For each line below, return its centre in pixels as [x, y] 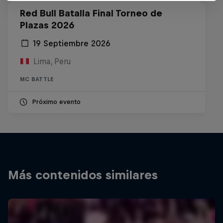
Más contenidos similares [83, 175]
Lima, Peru [52, 61]
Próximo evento [56, 102]
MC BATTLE [37, 79]
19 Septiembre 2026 [72, 43]
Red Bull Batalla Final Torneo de [91, 13]
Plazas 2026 [47, 25]
